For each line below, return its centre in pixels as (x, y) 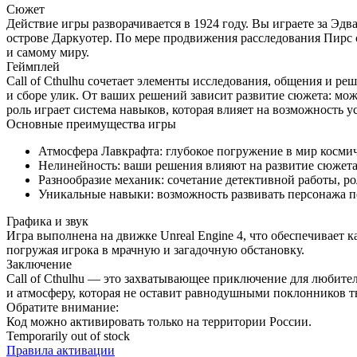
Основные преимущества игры (91, 124)
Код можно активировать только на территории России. (159, 321)
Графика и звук (47, 221)
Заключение (39, 264)
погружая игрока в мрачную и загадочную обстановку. (155, 249)
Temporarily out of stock (68, 335)
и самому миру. (48, 52)
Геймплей (33, 66)
